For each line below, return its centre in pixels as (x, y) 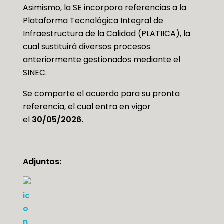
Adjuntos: (42, 162)
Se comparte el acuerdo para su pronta (101, 94)
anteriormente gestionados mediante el (101, 60)
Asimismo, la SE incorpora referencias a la (104, 8)
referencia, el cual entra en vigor (87, 107)
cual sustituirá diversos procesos (86, 47)
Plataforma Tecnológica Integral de (93, 21)
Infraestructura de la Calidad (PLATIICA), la (106, 34)
